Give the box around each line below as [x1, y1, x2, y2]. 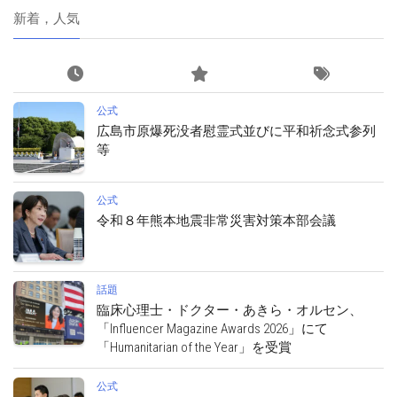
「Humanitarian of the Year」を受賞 [97, 339, 292, 355]
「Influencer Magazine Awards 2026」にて [97, 320, 328, 337]
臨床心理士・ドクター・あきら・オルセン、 [97, 301, 362, 318]
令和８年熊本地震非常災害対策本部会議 [97, 212, 336, 229]
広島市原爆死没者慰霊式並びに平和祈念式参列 [97, 122, 376, 139]
